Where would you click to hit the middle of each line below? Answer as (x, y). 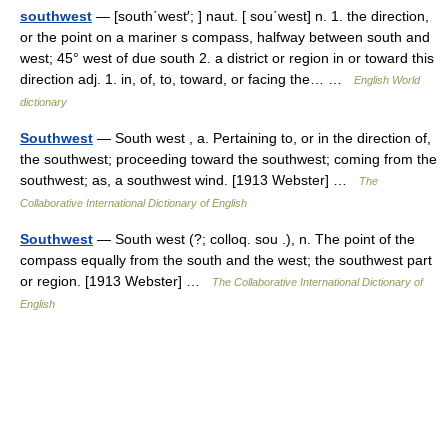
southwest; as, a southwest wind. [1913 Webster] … (189, 180)
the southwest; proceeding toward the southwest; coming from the (228, 159)
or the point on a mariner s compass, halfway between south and (225, 37)
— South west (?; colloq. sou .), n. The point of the (254, 239)
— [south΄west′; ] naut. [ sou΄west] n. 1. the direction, (260, 16)
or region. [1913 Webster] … (116, 281)
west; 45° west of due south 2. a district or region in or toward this (227, 58)
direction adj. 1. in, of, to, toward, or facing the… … (187, 79)
